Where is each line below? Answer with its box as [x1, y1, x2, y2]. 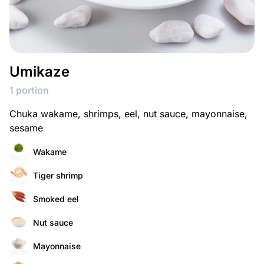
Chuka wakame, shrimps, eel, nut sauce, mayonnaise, [9, 108, 247, 120]
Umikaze [9, 63, 70, 80]
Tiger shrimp [33, 170, 83, 180]
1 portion [9, 84, 49, 96]
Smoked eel [33, 193, 79, 204]
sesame [9, 122, 43, 134]
